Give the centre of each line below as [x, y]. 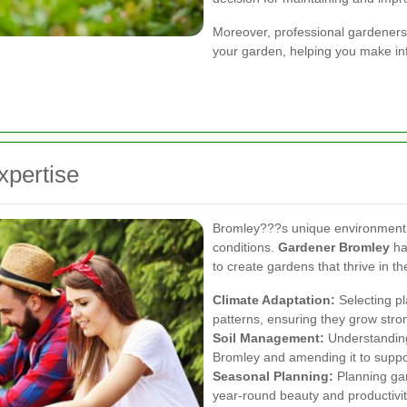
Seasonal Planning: [273, 376]
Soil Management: [268, 338]
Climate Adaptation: [274, 299]
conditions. [245, 247]
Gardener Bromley [334, 247]
